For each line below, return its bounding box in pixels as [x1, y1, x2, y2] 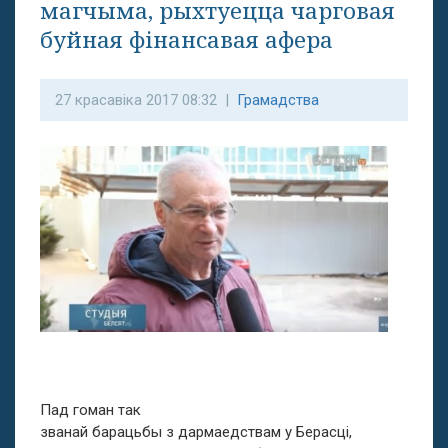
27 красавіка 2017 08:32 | [55, 91, 237, 109]
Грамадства [237, 91, 319, 109]
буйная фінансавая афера [40, 24, 333, 55]
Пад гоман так [40, 401, 141, 420]
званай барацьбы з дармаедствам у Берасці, [40, 423, 352, 442]
